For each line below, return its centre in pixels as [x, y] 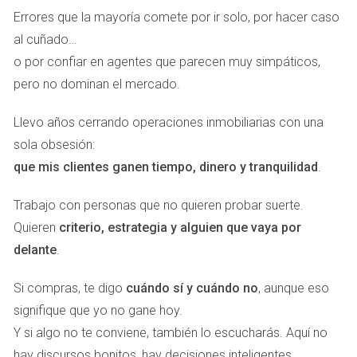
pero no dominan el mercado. [97, 84]
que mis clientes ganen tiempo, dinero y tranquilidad [166, 167]
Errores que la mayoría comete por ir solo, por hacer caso [177, 17]
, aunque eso [294, 288]
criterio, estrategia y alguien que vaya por [180, 228]
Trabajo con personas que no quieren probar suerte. [159, 205]
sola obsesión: [54, 145]
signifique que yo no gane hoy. [98, 310]
